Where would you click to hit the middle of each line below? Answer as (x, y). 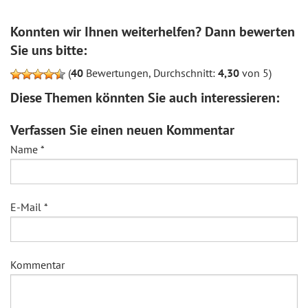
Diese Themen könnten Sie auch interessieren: (145, 97)
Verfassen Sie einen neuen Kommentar (122, 130)
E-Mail (27, 207)
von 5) (255, 73)
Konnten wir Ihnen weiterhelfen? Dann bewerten (153, 31)
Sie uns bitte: (48, 50)
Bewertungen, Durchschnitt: (151, 73)
